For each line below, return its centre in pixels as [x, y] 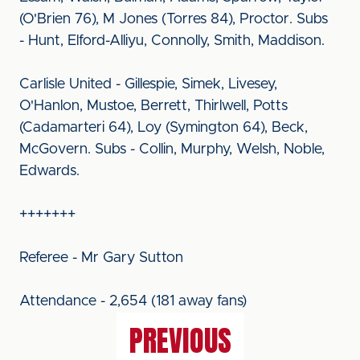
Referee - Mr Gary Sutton [101, 258]
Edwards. [49, 171]
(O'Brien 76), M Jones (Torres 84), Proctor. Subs [174, 19]
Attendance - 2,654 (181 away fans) [133, 301]
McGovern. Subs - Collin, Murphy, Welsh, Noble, [172, 149]
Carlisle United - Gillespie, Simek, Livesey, [148, 84]
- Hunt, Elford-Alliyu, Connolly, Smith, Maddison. [172, 41]
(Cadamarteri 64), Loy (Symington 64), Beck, [164, 128]
